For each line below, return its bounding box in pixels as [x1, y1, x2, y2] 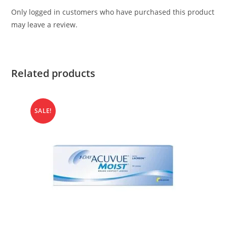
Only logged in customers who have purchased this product [11, 7, 215, 17]
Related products [11, 66, 96, 80]
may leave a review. [11, 19, 78, 29]
